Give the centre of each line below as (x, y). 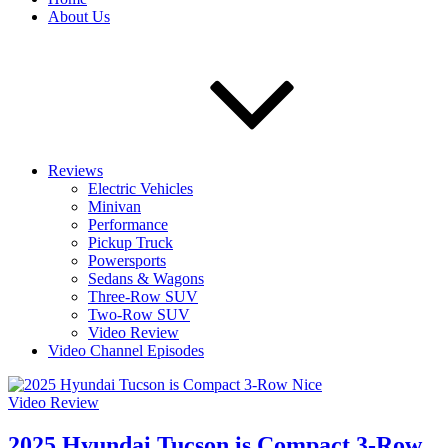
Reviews (75, 170)
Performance (128, 224)
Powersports (127, 260)
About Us (79, 16)
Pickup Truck (130, 242)
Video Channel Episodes (126, 350)
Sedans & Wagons (146, 278)
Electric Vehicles (140, 188)
